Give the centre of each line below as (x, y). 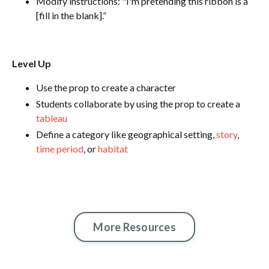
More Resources (134, 227)
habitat (113, 148)
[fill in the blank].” (71, 15)
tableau (52, 118)
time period (60, 148)
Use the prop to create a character (106, 87)
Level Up (32, 63)
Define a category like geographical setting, (126, 134)
